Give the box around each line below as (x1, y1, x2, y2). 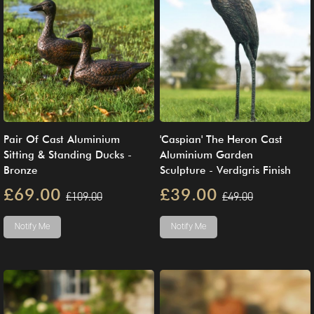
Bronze (4, 163, 37, 177)
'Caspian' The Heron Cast (160, 132, 282, 146)
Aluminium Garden (160, 148, 253, 161)
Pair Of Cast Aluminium (4, 132, 120, 146)
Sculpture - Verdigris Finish (160, 163, 291, 177)
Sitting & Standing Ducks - (4, 148, 132, 161)
